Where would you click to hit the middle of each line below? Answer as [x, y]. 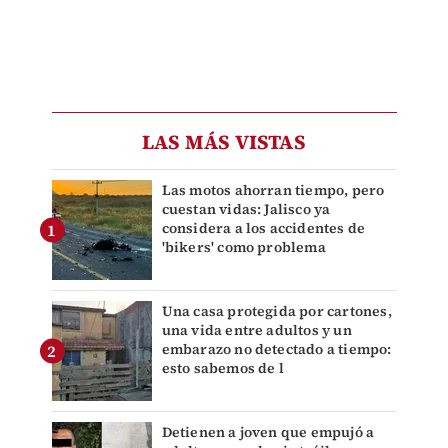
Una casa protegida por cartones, [276, 311]
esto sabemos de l [222, 368]
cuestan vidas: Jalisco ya [246, 209]
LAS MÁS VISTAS [224, 142]
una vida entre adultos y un [256, 330]
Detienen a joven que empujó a [268, 432]
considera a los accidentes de [263, 228]
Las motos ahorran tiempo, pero [273, 190]
